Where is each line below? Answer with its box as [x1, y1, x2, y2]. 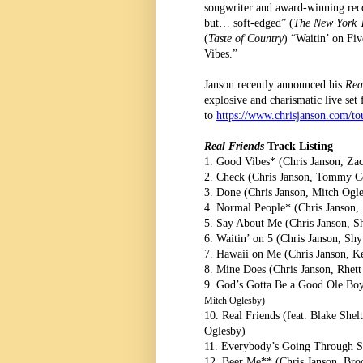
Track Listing [267, 139, 333, 152]
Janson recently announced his [204, 78, 345, 91]
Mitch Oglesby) [204, 294, 265, 306]
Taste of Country [208, 32, 284, 45]
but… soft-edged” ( [204, 16, 293, 29]
